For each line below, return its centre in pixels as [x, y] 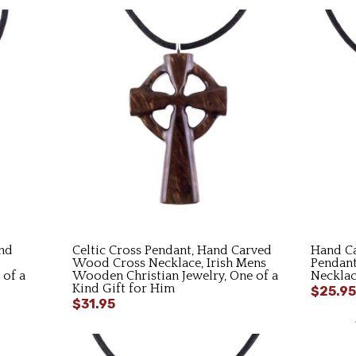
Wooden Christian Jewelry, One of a [175, 275]
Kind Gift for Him [124, 288]
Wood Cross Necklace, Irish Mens [169, 263]
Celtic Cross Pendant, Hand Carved [172, 250]
